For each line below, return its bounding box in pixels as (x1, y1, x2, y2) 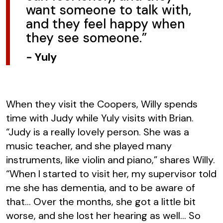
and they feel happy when (26, 15, 185, 32)
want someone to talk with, (26, 1, 191, 18)
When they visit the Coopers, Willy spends (6, 97, 198, 111)
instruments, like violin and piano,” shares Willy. (6, 153, 215, 166)
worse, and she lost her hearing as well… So (6, 209, 201, 222)
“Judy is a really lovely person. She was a (6, 125, 189, 138)
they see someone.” (26, 29, 147, 46)
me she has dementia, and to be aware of (6, 181, 195, 194)
